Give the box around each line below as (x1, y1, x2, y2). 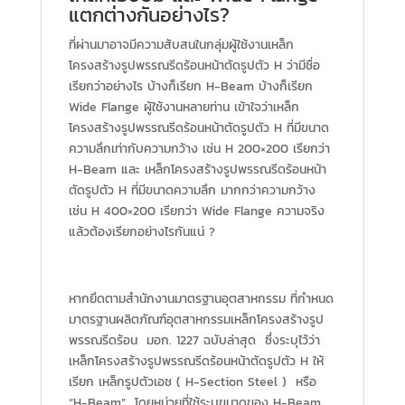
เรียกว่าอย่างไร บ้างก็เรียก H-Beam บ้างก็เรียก (68, 76, 313, 96)
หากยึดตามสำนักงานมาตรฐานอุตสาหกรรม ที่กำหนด (68, 288, 334, 308)
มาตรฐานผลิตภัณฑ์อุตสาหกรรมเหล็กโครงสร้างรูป (68, 309, 324, 329)
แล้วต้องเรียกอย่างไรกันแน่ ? (68, 221, 215, 241)
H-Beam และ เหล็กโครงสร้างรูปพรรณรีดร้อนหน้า (68, 159, 326, 179)
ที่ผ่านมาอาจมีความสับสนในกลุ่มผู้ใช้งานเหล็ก (68, 34, 294, 54)
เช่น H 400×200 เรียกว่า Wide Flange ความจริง (68, 201, 325, 221)
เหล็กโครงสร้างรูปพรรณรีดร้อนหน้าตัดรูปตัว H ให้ (68, 351, 324, 371)
